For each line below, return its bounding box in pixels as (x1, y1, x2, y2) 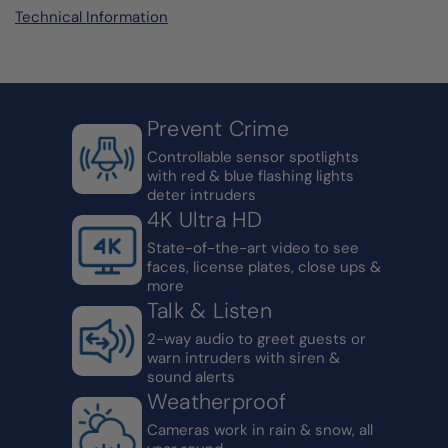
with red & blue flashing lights (147, 166, 354, 187)
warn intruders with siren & (147, 348, 340, 369)
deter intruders (147, 185, 256, 206)
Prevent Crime (147, 115, 289, 144)
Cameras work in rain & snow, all (147, 420, 373, 441)
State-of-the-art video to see (147, 238, 359, 259)
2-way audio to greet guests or (147, 329, 366, 350)
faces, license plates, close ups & (147, 257, 381, 278)
